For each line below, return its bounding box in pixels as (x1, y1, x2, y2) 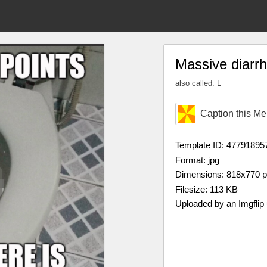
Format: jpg (175, 154, 219, 165)
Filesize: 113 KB (175, 184, 238, 194)
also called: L (175, 79, 221, 88)
